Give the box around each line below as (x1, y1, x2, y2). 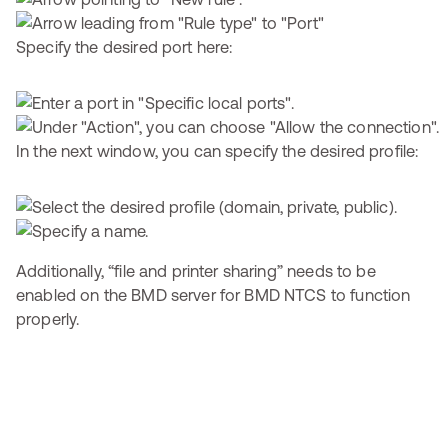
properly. (16, 310, 80, 328)
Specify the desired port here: (16, 38, 233, 56)
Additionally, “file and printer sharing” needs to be (16, 262, 376, 280)
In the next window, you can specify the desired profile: (16, 142, 419, 160)
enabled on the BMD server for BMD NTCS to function (16, 286, 411, 304)
